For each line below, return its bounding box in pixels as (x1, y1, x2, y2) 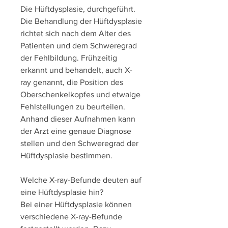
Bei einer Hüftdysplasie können (20, 200, 132, 209)
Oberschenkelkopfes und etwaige (20, 90, 140, 99)
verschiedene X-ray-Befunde (20, 212, 122, 221)
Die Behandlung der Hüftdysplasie (20, 17, 142, 26)
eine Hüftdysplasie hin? (20, 188, 103, 197)
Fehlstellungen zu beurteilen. (20, 102, 125, 111)
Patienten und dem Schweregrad (20, 41, 137, 50)
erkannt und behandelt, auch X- (20, 66, 132, 75)
